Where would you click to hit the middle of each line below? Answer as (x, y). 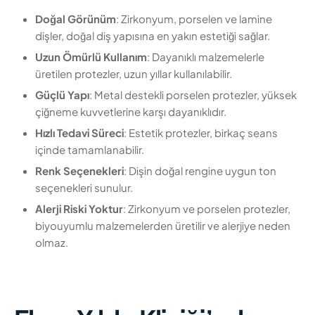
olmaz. (52, 243)
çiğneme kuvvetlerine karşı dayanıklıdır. (131, 112)
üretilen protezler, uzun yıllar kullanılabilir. (134, 74)
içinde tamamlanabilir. (90, 150)
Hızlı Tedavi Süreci (79, 133)
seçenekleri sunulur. (84, 188)
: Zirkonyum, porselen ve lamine (194, 19)
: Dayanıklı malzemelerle (206, 57)
